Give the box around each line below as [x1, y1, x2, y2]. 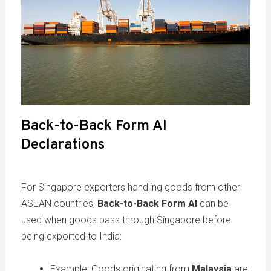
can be [197, 198, 229, 210]
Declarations [21, 136, 105, 155]
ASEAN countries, [21, 198, 97, 210]
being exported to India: [21, 230, 122, 243]
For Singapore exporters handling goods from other [21, 181, 240, 194]
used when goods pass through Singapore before [21, 214, 231, 226]
